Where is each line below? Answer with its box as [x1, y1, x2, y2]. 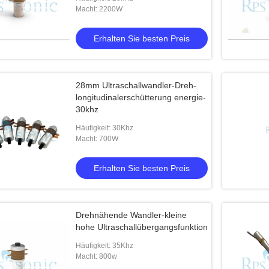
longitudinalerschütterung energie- [76, 92, 206, 102]
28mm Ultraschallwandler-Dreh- [76, 80, 196, 90]
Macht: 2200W [76, 5, 122, 13]
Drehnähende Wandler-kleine [76, 210, 187, 220]
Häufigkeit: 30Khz [76, 124, 133, 132]
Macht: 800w [76, 252, 117, 261]
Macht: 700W [76, 134, 118, 143]
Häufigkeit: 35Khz [76, 241, 133, 250]
